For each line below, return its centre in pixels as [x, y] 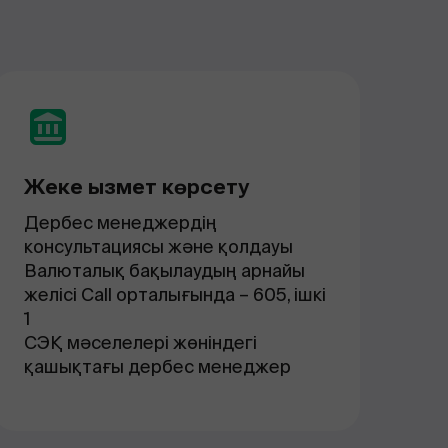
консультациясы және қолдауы [158, 246]
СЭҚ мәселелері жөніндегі [140, 342]
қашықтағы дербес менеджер [157, 366]
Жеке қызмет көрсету [136, 187]
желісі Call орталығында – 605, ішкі [175, 294]
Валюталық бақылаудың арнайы [164, 270]
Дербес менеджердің [120, 222]
